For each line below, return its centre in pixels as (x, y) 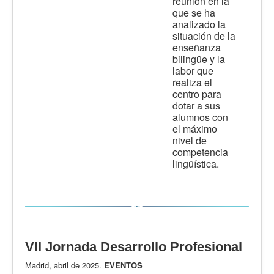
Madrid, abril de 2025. (65, 265)
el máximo (195, 129)
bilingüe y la (199, 59)
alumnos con (200, 117)
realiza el (192, 83)
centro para (197, 94)
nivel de (190, 141)
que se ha (194, 13)
